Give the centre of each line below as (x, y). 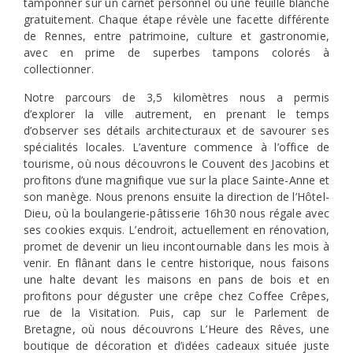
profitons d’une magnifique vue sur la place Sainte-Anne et (176, 180)
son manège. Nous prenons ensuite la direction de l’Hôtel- (176, 196)
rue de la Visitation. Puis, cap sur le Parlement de (176, 312)
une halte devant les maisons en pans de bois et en (176, 279)
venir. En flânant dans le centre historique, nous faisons (176, 262)
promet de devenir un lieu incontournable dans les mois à (176, 246)
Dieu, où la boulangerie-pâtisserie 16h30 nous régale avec (176, 213)
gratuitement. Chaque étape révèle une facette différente (176, 20)
